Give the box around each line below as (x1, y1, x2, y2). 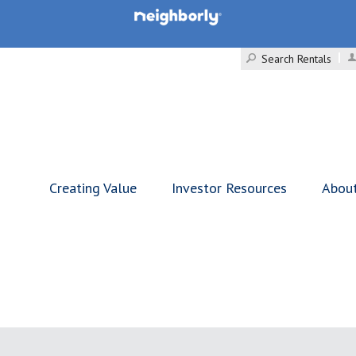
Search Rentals (261, 52, 331, 66)
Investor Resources (172, 179, 287, 197)
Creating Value (49, 179, 137, 197)
